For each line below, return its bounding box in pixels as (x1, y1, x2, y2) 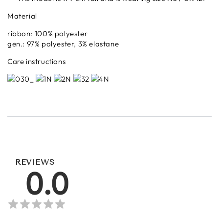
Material (7, 11, 37, 21)
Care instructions (7, 56, 66, 66)
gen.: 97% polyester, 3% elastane (7, 39, 119, 48)
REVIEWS (15, 157, 55, 167)
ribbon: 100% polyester (7, 28, 88, 38)
